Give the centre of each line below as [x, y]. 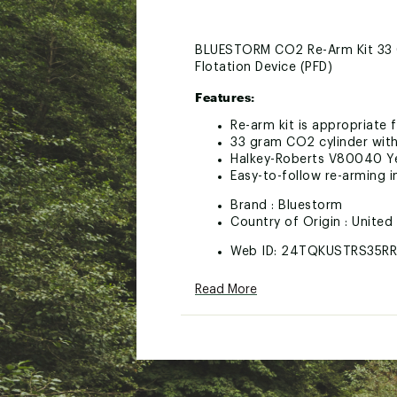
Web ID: [256, 252]
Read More [226, 290]
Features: [225, 97]
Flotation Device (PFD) [264, 67]
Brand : [254, 206]
